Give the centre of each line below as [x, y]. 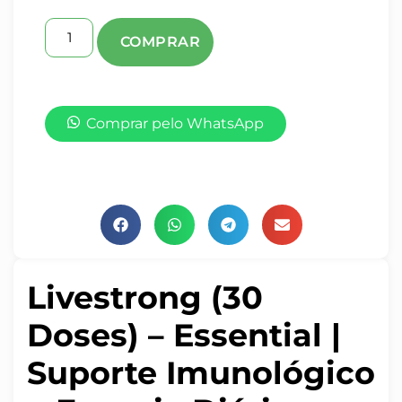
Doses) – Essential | [184, 335]
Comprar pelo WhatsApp [175, 123]
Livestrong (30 [145, 297]
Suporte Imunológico [201, 372]
